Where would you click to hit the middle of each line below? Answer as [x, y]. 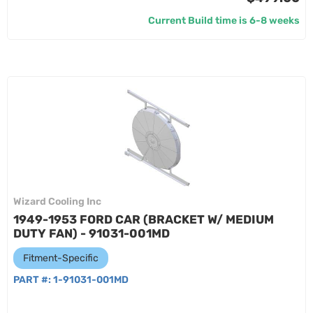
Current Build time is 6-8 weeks [224, 21]
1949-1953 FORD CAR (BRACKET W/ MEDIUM [144, 219]
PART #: [33, 280]
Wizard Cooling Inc [57, 202]
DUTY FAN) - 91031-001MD [92, 233]
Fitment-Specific [61, 258]
